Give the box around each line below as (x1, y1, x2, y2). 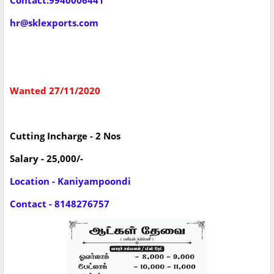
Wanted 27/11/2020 (10, 84, 100, 97)
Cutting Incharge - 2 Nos (10, 130, 120, 143)
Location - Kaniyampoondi (10, 175, 131, 188)
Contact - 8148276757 (10, 198, 109, 210)
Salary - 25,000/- (10, 152, 83, 165)
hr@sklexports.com (10, 17, 98, 29)
